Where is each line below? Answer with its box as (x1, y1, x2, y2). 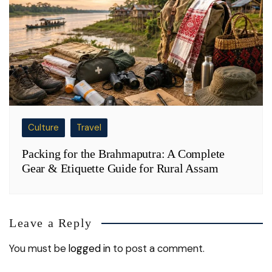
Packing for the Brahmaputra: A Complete (22, 147, 225, 161)
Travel (76, 121, 101, 134)
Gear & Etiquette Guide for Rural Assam (22, 161, 219, 175)
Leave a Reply (9, 216, 92, 230)
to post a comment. (110, 242, 205, 256)
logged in (69, 242, 110, 256)
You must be (9, 242, 69, 256)
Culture (28, 121, 59, 134)
